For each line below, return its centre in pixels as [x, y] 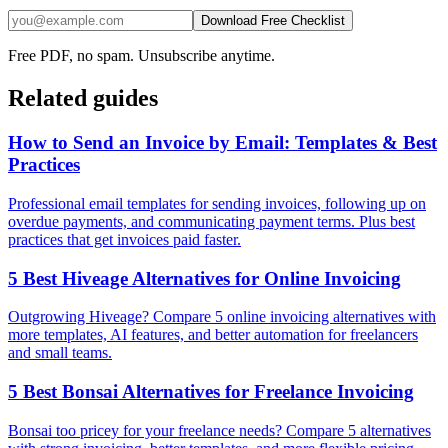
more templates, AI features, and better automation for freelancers [213, 335]
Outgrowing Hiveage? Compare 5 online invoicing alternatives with [222, 317]
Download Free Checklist [273, 21]
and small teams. [60, 353]
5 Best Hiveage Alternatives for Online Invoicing [204, 278]
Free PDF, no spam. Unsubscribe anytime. [141, 56]
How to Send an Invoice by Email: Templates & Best [222, 143]
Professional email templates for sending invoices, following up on [217, 203]
